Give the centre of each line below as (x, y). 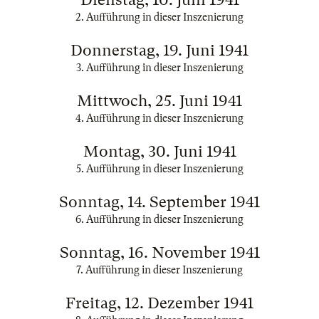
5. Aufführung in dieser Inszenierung (159, 169)
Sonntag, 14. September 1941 (159, 202)
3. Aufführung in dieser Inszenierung (159, 68)
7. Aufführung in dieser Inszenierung (159, 270)
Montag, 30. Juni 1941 (159, 151)
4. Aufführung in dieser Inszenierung (159, 118)
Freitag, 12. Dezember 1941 (159, 303)
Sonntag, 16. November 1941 (159, 252)
